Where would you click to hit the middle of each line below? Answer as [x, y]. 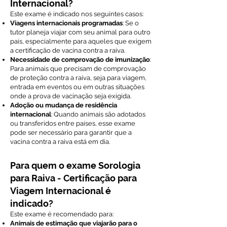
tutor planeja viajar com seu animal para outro [80, 32]
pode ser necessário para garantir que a [71, 133]
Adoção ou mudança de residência [64, 105]
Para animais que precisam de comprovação [78, 69]
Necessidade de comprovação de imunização [80, 60]
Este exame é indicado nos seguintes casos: [77, 14]
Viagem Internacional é [61, 191]
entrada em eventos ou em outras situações [77, 87]
